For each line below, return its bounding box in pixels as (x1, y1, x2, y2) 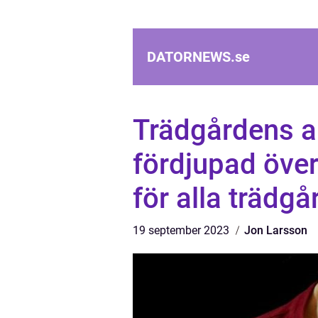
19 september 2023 (133, 224, 232, 237)
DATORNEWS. (147, 48, 235, 65)
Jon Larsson (244, 224, 307, 237)
